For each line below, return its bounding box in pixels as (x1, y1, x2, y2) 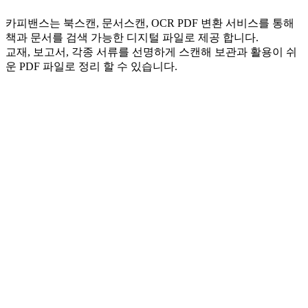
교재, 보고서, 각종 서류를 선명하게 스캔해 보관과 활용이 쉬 (5, 45, 297, 58)
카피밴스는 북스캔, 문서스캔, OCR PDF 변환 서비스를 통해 (5, 16, 294, 29)
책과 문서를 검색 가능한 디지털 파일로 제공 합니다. (5, 31, 258, 43)
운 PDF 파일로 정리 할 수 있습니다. (5, 60, 177, 72)
